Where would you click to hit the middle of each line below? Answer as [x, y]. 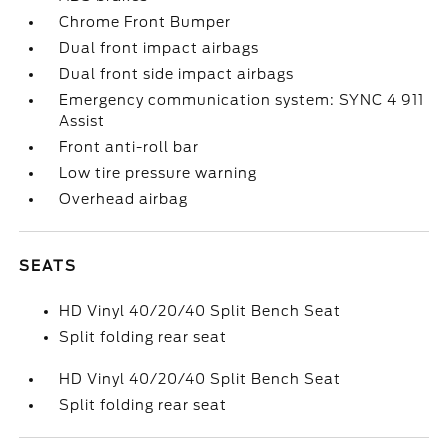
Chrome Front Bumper [145, 22]
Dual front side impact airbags [177, 74]
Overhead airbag [124, 199]
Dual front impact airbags [159, 48]
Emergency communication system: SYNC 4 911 [242, 100]
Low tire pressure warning [158, 173]
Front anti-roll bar [129, 147]
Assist [82, 121]
